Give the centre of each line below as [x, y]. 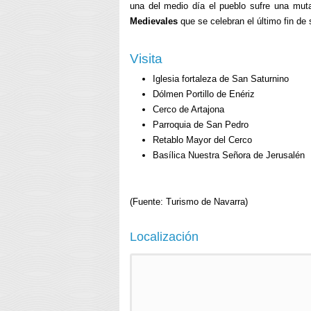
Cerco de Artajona [188, 109]
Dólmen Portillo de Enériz [203, 94]
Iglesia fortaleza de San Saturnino [220, 79]
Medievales [154, 21]
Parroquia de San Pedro [200, 125]
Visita [146, 59]
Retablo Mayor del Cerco [202, 140]
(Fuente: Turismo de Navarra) [189, 202]
